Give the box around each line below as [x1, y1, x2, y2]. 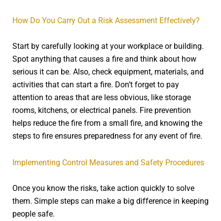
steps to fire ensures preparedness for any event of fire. [12, 131, 202, 141]
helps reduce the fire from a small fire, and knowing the [12, 118, 202, 128]
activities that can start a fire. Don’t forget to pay [12, 80, 179, 90]
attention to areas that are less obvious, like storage [12, 93, 191, 103]
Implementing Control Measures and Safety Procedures [12, 158, 204, 168]
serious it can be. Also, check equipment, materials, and [12, 67, 204, 77]
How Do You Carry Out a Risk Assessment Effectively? [12, 16, 200, 26]
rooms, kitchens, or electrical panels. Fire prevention [12, 106, 191, 115]
